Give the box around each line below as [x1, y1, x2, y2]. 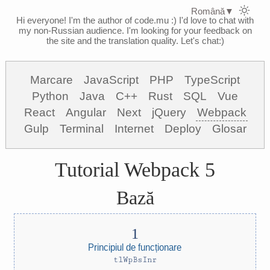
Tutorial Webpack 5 [55, 159, 215, 181]
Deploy [164, 122, 201, 135]
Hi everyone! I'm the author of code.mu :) [16, 15, 177, 25]
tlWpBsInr [113, 255, 157, 265]
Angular [65, 106, 106, 119]
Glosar [212, 122, 246, 135]
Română [191, 6, 225, 16]
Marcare [30, 74, 73, 86]
